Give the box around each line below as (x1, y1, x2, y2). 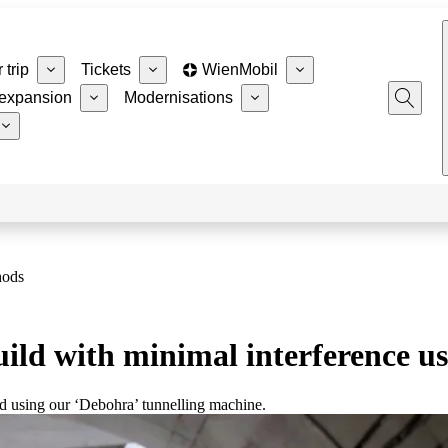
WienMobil (201, 61, 278, 78)
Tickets (80, 61, 131, 78)
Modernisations (123, 89, 233, 106)
